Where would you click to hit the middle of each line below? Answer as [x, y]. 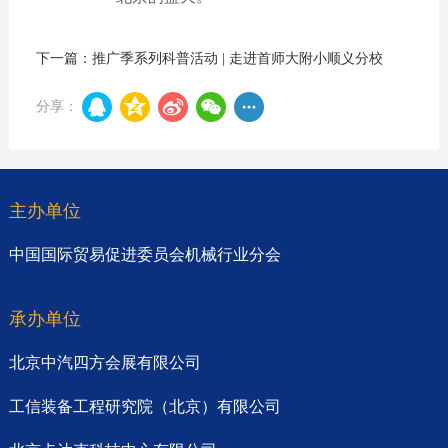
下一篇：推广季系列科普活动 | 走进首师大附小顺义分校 [209, 58]
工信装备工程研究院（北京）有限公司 [144, 406]
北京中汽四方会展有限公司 [104, 362]
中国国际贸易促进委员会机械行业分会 [144, 254]
